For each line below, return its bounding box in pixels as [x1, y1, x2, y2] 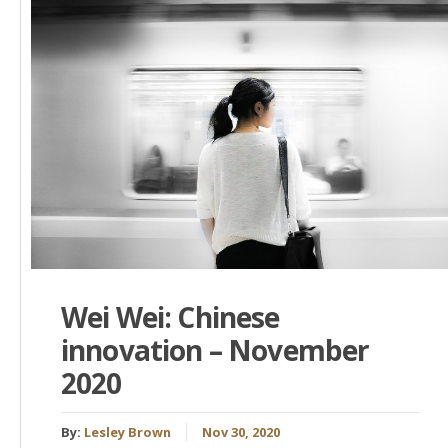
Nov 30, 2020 [202, 422, 280, 441]
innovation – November [61, 331, 370, 370]
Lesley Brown [84, 422, 171, 441]
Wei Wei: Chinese [61, 298, 280, 337]
